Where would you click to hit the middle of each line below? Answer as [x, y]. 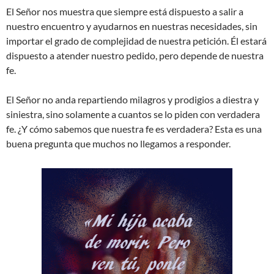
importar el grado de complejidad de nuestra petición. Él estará [136, 40]
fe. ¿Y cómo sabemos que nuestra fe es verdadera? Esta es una [134, 128]
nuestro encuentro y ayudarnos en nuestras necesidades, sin [132, 26]
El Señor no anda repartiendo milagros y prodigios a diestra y [132, 99]
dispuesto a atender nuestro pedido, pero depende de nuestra [135, 55]
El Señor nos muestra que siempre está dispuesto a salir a [125, 11]
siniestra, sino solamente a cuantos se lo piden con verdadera [133, 114]
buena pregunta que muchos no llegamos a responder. [118, 143]
